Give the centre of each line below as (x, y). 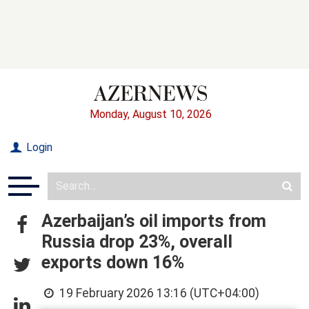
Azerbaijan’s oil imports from (154, 221)
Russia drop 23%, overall (137, 241)
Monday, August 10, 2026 (150, 114)
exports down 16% (113, 262)
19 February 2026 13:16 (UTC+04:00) (158, 293)
